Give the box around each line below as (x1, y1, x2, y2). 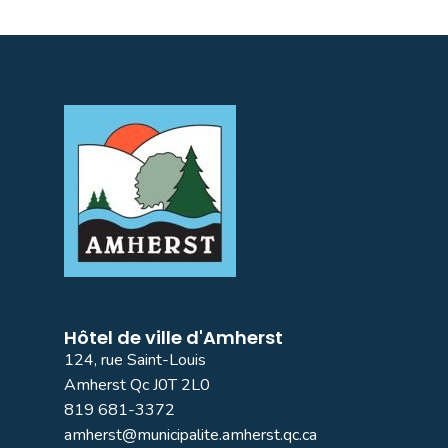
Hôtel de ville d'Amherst (64, 325, 283, 350)
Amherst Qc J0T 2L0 (64, 374, 210, 396)
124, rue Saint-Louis (64, 349, 206, 371)
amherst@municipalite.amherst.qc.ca (64, 424, 317, 446)
